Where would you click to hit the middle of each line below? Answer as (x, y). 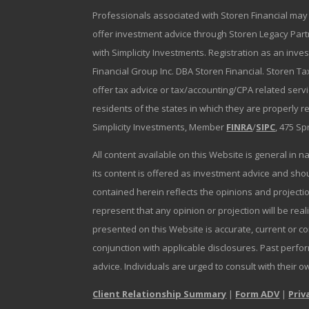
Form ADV (258, 294)
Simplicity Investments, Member (160, 127)
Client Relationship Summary (160, 294)
